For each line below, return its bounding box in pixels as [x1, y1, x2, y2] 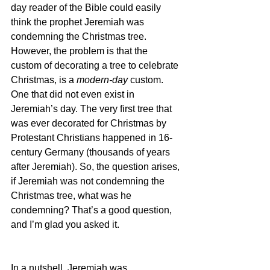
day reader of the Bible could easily [11, 2, 163, 13]
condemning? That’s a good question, [11, 204, 174, 215]
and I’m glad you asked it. [11, 219, 119, 230]
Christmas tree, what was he [11, 190, 134, 201]
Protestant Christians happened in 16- [11, 132, 172, 143]
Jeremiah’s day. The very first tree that [11, 103, 174, 114]
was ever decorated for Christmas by [11, 118, 169, 128]
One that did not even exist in [11, 89, 137, 99]
